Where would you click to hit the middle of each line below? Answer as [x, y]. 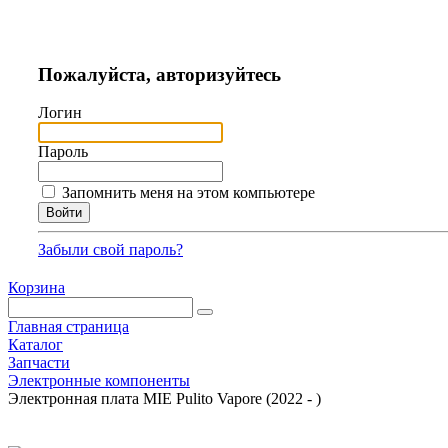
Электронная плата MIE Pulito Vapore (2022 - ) [164, 399]
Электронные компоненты [99, 381]
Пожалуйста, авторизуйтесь [159, 74]
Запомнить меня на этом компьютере [188, 193]
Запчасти [39, 363]
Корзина [36, 288]
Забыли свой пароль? [110, 250]
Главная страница [68, 327]
